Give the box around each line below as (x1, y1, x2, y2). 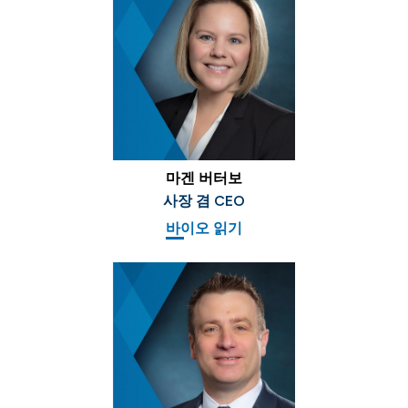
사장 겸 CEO (163, 192, 245, 210)
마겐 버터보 (166, 169, 242, 188)
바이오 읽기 (166, 219, 242, 238)
